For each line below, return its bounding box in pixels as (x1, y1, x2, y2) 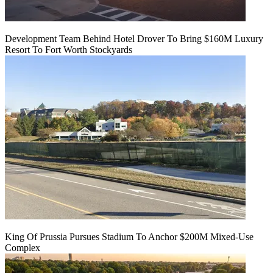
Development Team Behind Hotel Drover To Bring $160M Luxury (5, 34, 263, 44)
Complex (5, 243, 40, 253)
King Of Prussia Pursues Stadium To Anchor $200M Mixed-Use (5, 232, 253, 243)
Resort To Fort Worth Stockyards (5, 44, 132, 55)
